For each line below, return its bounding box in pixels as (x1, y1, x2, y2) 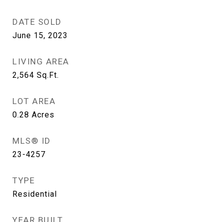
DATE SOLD (12, 17, 62, 27)
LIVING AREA (12, 56, 69, 66)
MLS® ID (12, 136, 51, 146)
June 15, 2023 (12, 31, 68, 40)
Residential (12, 189, 57, 199)
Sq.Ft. (37, 70, 59, 80)
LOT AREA (12, 96, 55, 106)
